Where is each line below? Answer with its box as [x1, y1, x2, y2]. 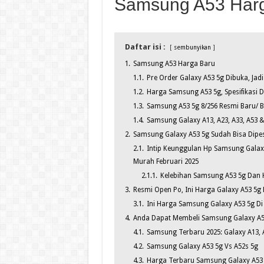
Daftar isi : [124, 42, 166, 52]
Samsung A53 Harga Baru [133, 60, 215, 68]
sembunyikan [173, 44, 211, 51]
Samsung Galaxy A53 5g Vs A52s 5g [146, 242, 258, 251]
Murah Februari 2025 [133, 157, 199, 166]
